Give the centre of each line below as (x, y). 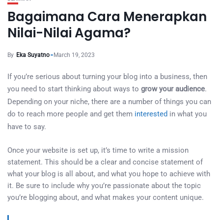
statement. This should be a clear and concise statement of (105, 162)
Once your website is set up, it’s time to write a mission (98, 150)
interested (151, 114)
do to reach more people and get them (71, 114)
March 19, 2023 (74, 55)
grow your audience (173, 89)
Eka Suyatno (33, 55)
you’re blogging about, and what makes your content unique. (106, 197)
